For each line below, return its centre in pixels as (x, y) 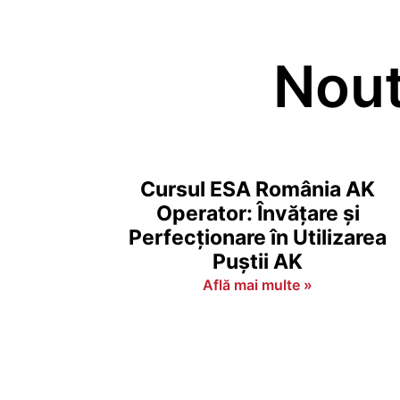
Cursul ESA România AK (258, 189)
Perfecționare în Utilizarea (258, 237)
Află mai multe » (258, 285)
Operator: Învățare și (258, 213)
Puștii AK (258, 262)
